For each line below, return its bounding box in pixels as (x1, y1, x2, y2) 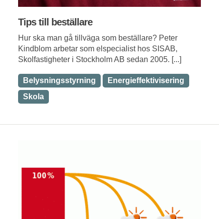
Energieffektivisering (108, 76, 184, 85)
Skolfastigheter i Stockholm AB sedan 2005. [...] (18, 55, 181, 64)
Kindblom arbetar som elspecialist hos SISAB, (18, 44, 177, 53)
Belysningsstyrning (23, 76, 96, 85)
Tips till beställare (18, 16, 92, 27)
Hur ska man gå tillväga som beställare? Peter (18, 33, 177, 42)
